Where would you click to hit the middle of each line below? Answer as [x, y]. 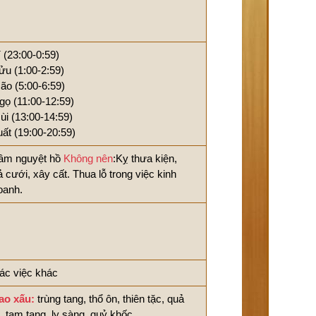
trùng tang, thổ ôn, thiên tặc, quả [109, 299]
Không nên [88, 158]
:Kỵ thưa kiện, [145, 158]
